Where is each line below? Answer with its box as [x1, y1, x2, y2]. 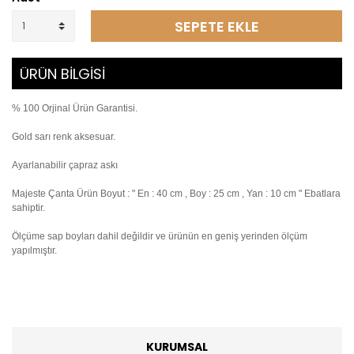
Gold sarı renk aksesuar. [12, 131, 115, 142]
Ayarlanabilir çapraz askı [12, 160, 118, 171]
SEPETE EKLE [174, 16, 259, 36]
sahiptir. [12, 202, 45, 213]
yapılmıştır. [12, 245, 57, 256]
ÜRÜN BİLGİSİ [20, 64, 105, 84]
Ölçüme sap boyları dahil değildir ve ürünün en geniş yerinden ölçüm [12, 231, 307, 242]
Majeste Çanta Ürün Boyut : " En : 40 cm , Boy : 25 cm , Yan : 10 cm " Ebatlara [12, 188, 341, 199]
